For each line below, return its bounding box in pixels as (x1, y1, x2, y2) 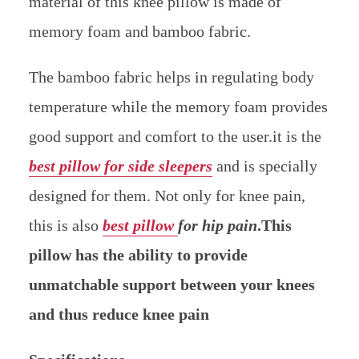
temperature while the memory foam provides (28, 97, 328, 115)
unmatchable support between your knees (28, 275, 315, 293)
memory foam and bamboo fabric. (28, 22, 251, 40)
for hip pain (177, 216, 257, 234)
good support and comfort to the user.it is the (28, 127, 321, 145)
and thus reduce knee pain (28, 305, 209, 323)
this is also (28, 216, 103, 234)
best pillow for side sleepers (28, 156, 212, 175)
